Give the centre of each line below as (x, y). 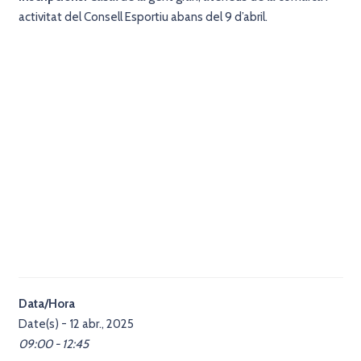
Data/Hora (46, 303)
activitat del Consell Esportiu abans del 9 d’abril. (143, 17)
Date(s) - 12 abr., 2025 (76, 324)
